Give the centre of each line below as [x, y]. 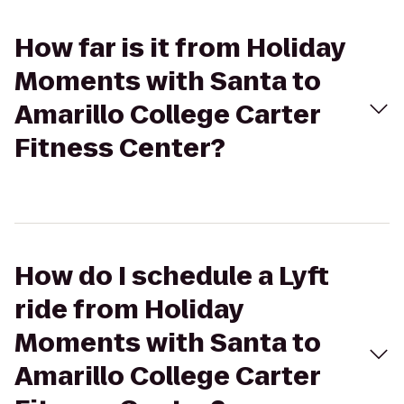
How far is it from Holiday [180, 48]
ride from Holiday [129, 310]
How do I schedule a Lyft [172, 276]
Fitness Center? [120, 148]
